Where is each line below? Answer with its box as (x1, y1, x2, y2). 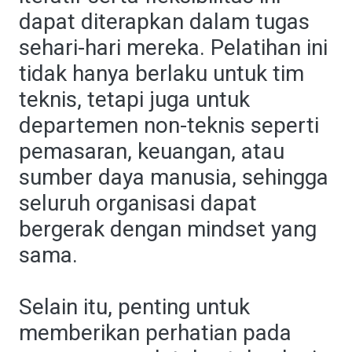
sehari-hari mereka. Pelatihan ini (19, 35, 328, 60)
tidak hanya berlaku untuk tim (19, 60, 304, 86)
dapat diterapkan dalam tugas (19, 9, 310, 35)
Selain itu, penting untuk (19, 294, 250, 320)
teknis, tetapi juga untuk (19, 86, 250, 112)
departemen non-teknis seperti (19, 112, 319, 138)
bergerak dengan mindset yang (19, 216, 317, 242)
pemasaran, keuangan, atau (19, 138, 284, 164)
